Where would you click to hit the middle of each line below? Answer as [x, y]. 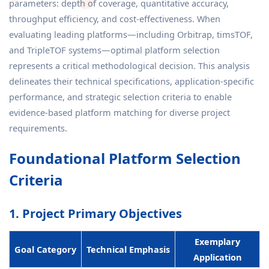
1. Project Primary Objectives [95, 213]
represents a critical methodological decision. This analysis [129, 65]
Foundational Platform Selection [125, 158]
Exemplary [217, 241]
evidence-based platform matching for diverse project [119, 112]
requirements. [38, 128]
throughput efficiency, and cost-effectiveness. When [115, 19]
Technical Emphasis [128, 249]
